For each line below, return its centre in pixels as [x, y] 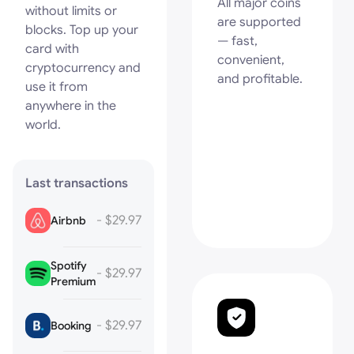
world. [43, 125]
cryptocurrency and [83, 68]
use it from [56, 87]
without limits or [71, 11]
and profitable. [260, 79]
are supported [259, 22]
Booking [71, 325]
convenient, [251, 60]
